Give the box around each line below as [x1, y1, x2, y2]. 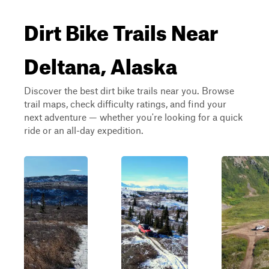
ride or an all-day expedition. [24, 124, 144, 136]
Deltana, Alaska [24, 46, 177, 79]
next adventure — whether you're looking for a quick [24, 111, 243, 122]
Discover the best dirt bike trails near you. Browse [24, 85, 234, 96]
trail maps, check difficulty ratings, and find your [24, 98, 226, 109]
